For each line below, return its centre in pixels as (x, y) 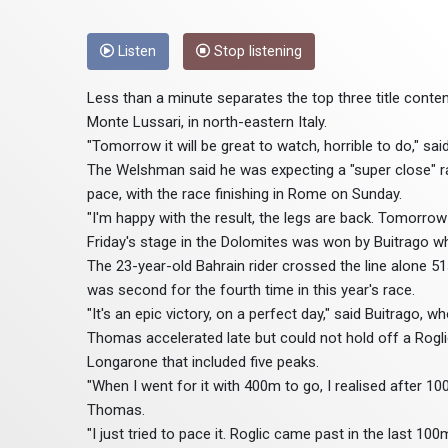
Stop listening (256, 52)
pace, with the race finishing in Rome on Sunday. (244, 194)
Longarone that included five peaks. (203, 362)
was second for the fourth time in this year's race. (251, 290)
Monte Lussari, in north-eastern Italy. (207, 122)
